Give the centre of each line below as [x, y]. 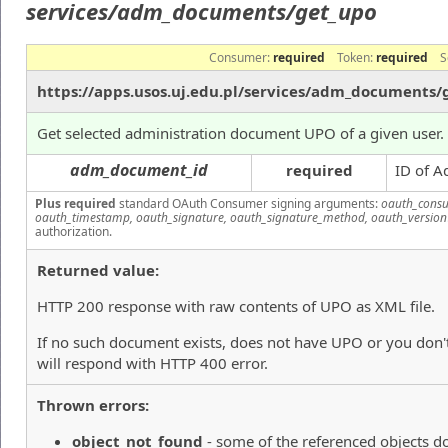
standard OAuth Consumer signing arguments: [248, 203]
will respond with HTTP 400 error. [152, 363]
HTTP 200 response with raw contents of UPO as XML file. [236, 306]
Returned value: [98, 270]
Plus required [75, 203]
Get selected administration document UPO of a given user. [240, 133]
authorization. [73, 231]
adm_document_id [139, 170]
